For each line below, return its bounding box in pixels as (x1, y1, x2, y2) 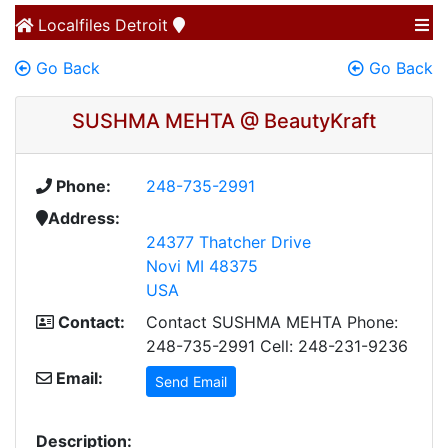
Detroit (110, 15, 173, 35)
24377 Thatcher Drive (146, 232, 311, 252)
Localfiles (33, 15, 110, 35)
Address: (48, 208, 120, 228)
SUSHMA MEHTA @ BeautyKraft (72, 109, 376, 133)
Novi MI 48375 (146, 256, 258, 276)
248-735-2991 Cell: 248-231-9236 (146, 336, 408, 356)
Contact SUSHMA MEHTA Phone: (146, 312, 398, 332)
